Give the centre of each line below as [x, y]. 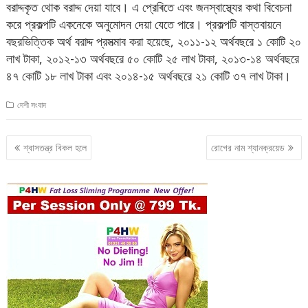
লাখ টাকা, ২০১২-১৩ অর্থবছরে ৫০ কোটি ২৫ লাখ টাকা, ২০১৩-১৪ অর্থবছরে [153, 59]
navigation [44, 161]
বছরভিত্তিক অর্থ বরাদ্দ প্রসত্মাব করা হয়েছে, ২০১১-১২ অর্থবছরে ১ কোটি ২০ [154, 42]
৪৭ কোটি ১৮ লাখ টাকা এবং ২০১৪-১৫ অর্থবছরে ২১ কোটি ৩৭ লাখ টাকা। [149, 76]
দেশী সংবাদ [32, 105]
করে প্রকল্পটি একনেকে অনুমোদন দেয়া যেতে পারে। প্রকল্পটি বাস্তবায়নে [144, 24]
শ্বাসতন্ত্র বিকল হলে [55, 147]
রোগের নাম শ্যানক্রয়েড [247, 147]
